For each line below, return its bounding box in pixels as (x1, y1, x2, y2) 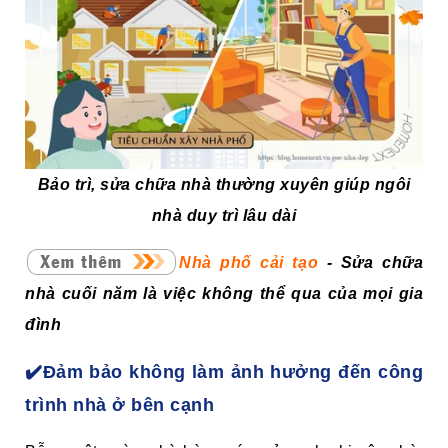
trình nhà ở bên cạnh (25, 395, 214, 416)
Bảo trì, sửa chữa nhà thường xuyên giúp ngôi (37, 176, 411, 194)
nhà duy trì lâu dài (151, 207, 297, 225)
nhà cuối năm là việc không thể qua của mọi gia (25, 285, 423, 303)
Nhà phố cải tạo (179, 254, 327, 272)
